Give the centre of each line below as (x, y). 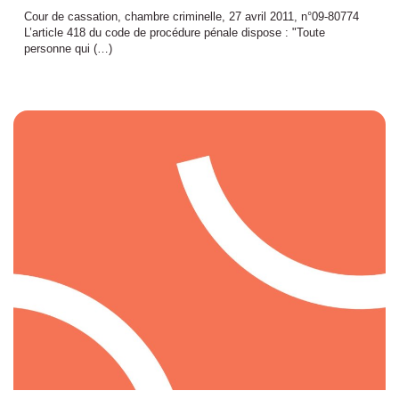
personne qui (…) (68, 49)
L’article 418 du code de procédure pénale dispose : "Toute (175, 33)
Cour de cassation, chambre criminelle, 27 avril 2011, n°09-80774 (191, 16)
